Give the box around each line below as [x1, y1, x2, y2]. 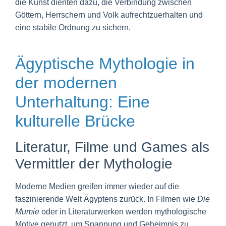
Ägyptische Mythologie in [15, 54, 195, 73]
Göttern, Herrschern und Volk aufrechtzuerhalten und [15, 10, 203, 19]
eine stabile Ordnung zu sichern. [15, 23, 131, 32]
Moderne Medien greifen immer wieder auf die [15, 182, 179, 191]
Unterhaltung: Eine [15, 92, 150, 111]
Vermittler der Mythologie [15, 155, 173, 172]
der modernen [15, 73, 117, 92]
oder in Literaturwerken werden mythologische [39, 207, 206, 216]
